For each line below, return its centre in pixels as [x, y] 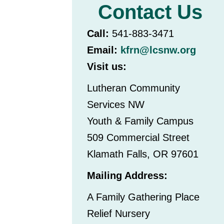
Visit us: [107, 67]
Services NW [116, 105]
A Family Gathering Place [143, 197]
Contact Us [150, 12]
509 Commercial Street [138, 138]
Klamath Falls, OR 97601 [143, 154]
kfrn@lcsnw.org [158, 50]
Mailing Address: [127, 176]
